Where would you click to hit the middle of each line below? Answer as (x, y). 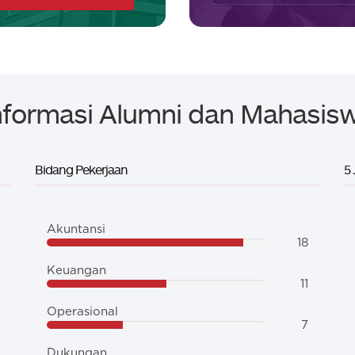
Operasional (82, 312)
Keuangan (76, 271)
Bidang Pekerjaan (81, 170)
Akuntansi (76, 229)
